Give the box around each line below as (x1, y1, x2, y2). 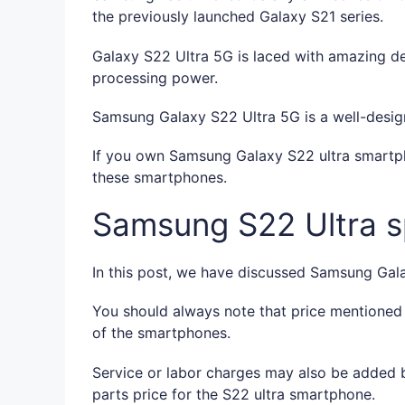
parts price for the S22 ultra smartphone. (92, 384, 375, 403)
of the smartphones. (92, 324, 231, 343)
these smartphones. (92, 168, 227, 186)
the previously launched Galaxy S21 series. (92, 7, 383, 26)
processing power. (92, 68, 218, 87)
